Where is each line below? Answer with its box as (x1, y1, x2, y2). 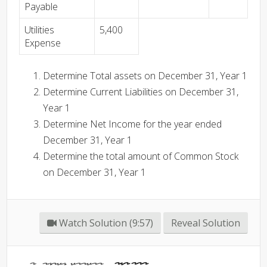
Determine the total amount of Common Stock (43, 150, 238, 163)
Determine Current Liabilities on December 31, (43, 85, 238, 98)
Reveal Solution (171, 216, 240, 229)
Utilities (24, 23, 54, 36)
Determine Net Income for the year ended (43, 117, 222, 131)
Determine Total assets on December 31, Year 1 (43, 69, 247, 82)
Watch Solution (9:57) (57, 216, 153, 229)
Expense (24, 36, 61, 49)
